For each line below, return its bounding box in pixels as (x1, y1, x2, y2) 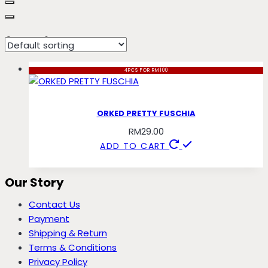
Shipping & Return (29, 226, 107, 239)
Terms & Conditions (29, 240, 117, 254)
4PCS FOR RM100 (124, 67, 168, 74)
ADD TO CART (100, 139, 170, 152)
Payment (29, 212, 69, 225)
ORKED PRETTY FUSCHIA (96, 107, 196, 119)
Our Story (5, 173, 64, 191)
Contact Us (29, 197, 80, 211)
